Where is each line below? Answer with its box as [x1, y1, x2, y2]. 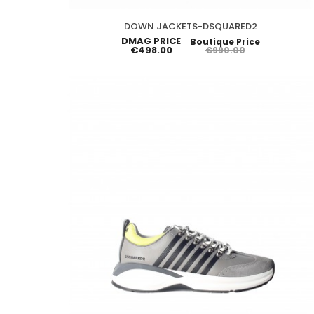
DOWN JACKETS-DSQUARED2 [124, 19, 257, 33]
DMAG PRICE [121, 34, 181, 48]
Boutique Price [190, 35, 260, 48]
